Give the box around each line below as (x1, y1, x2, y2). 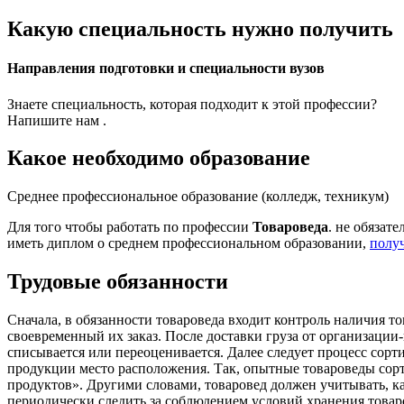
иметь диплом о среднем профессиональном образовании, (7, 235, 370, 252)
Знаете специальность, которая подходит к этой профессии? (7, 96, 377, 112)
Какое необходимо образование (7, 146, 310, 170)
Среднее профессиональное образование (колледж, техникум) (7, 188, 389, 205)
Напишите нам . (7, 112, 106, 128)
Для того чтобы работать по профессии (7, 219, 252, 235)
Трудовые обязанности (7, 270, 228, 294)
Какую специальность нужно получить (7, 16, 393, 41)
